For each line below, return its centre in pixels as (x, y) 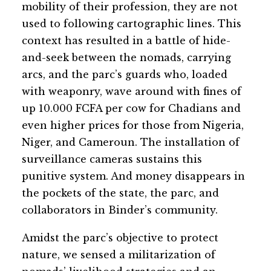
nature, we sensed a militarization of (119, 254)
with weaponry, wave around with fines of (132, 91)
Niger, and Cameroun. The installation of (131, 142)
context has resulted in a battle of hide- (126, 40)
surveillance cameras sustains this (112, 159)
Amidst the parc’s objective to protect (120, 237)
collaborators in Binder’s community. (120, 210)
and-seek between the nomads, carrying (126, 57)
